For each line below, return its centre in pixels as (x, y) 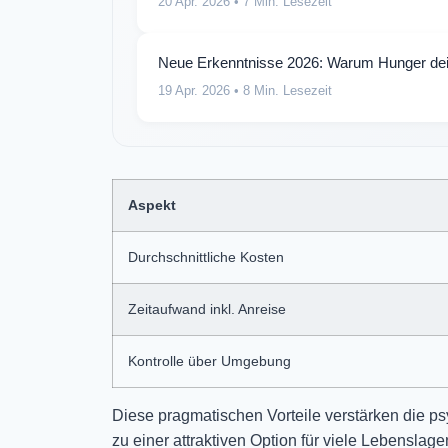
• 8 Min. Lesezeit (281, 90)
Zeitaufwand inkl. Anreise (207, 308)
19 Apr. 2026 (194, 90)
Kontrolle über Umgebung (209, 360)
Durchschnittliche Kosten (206, 256)
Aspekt (152, 204)
